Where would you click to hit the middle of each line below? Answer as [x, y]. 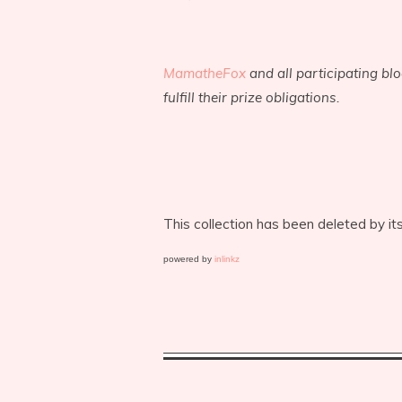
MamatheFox [205, 73]
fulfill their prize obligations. [252, 97]
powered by [189, 259]
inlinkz [227, 259]
